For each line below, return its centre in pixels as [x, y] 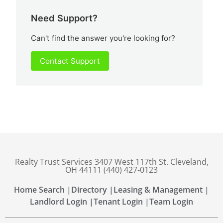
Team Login [171, 201]
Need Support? [64, 18]
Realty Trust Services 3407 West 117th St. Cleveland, [111, 162]
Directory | [92, 189]
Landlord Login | [62, 201]
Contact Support [70, 61]
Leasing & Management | [161, 189]
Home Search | [43, 189]
